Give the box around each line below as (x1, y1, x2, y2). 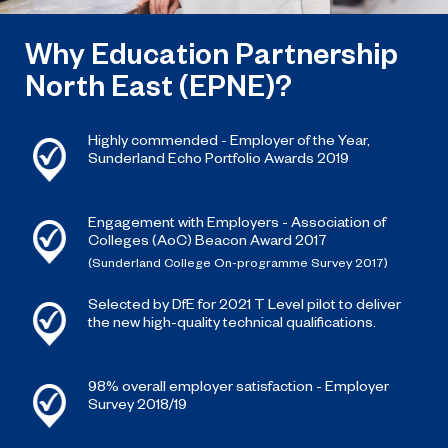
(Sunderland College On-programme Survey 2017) (88, 254, 388, 271)
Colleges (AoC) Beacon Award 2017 (88, 230, 327, 249)
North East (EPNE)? (25, 66, 292, 104)
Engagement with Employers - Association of (88, 212, 386, 231)
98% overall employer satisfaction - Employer (88, 376, 389, 395)
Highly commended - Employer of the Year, (88, 130, 370, 149)
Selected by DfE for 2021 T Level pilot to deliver (88, 294, 401, 313)
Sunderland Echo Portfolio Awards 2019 (88, 148, 349, 167)
